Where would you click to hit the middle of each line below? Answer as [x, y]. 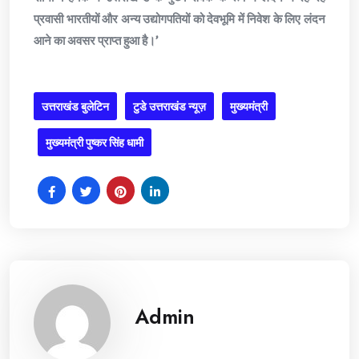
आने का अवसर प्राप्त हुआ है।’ [96, 40]
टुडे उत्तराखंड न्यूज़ [169, 106]
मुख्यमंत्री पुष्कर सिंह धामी [95, 142]
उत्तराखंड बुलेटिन [75, 106]
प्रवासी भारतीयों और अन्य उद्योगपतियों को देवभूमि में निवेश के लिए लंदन [179, 18]
